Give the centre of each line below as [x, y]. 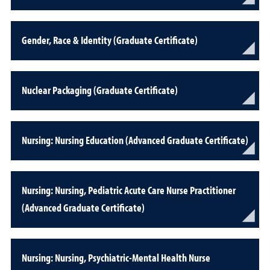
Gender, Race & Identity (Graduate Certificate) [110, 40]
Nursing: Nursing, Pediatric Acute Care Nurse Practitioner [129, 190]
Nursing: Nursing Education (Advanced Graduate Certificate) [135, 140]
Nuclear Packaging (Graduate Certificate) [100, 90]
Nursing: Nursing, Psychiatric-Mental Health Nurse [116, 258]
